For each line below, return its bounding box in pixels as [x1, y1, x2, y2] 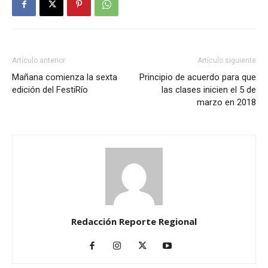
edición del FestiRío [12, 84, 88, 96]
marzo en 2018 [197, 97, 256, 108]
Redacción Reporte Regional [71, 215, 197, 228]
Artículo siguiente [197, 56, 256, 65]
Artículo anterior [12, 56, 65, 65]
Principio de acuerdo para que [139, 72, 256, 83]
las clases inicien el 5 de [162, 84, 256, 96]
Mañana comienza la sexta [12, 72, 117, 83]
